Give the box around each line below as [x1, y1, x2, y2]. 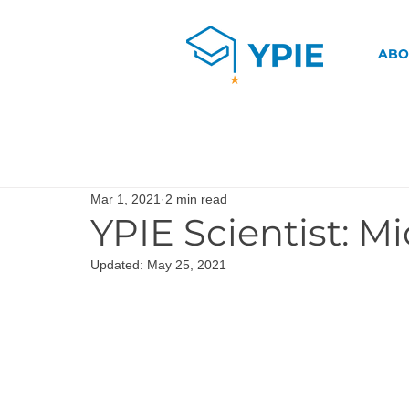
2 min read [165, 191, 227, 206]
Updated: [90, 257, 147, 272]
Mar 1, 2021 [90, 191, 161, 206]
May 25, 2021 [147, 257, 226, 272]
